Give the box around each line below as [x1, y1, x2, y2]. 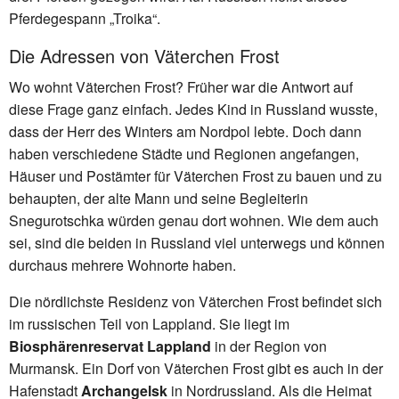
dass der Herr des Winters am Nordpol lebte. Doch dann [9, 120, 362, 142]
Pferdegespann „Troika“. [9, 7, 160, 28]
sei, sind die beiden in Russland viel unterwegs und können [9, 232, 385, 253]
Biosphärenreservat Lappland [9, 335, 211, 356]
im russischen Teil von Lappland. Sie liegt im [9, 313, 289, 334]
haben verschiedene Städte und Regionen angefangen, [9, 142, 359, 164]
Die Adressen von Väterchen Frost [9, 42, 280, 69]
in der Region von [211, 335, 327, 356]
